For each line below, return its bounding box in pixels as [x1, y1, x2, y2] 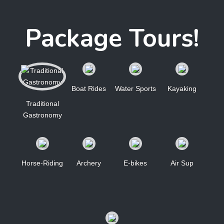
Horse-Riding [21, 159, 63, 167]
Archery [76, 159, 101, 167]
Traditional [25, 99, 59, 107]
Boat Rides [71, 84, 106, 92]
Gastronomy [22, 111, 62, 119]
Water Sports [114, 84, 156, 92]
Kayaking [167, 84, 196, 92]
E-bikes [123, 159, 147, 167]
